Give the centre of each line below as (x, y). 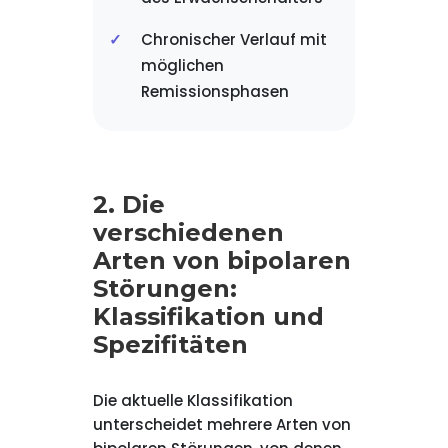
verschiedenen (188, 232)
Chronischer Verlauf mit (233, 39)
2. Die (128, 204)
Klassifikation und (208, 316)
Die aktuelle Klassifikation (192, 400)
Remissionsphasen (214, 91)
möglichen (182, 65)
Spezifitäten (170, 344)
